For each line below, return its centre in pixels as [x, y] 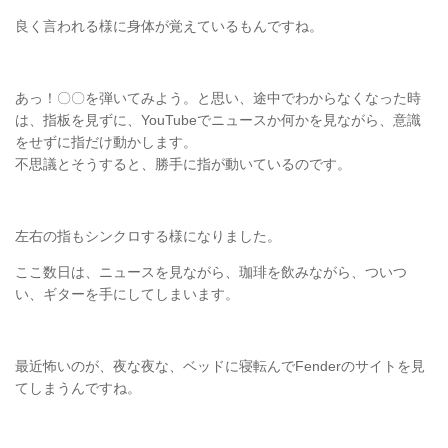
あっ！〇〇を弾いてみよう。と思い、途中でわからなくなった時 [218, 97]
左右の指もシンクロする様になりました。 [148, 235]
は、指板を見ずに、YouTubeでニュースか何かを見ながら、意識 [218, 119]
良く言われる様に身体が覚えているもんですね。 [169, 25]
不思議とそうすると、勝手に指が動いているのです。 [183, 163]
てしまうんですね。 [78, 388]
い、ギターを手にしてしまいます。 [127, 294]
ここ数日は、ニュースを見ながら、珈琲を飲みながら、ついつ [211, 272]
